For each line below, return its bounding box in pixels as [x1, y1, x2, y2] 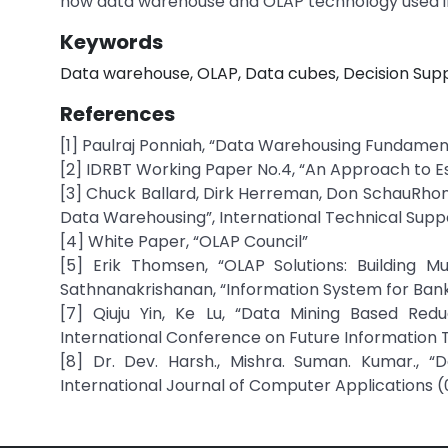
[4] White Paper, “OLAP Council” [60, 230, 308, 253]
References [60, 100, 175, 128]
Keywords [60, 28, 163, 56]
